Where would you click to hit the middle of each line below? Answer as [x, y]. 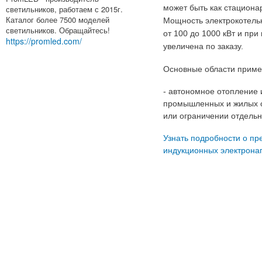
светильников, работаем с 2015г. [64, 9]
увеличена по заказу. [203, 46]
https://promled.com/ [44, 41]
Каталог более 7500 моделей [58, 19]
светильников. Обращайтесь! [58, 30]
